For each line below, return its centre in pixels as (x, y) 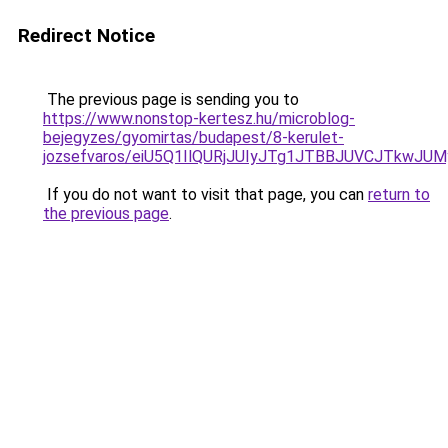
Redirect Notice (86, 35)
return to (399, 194)
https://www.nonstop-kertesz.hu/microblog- (199, 118)
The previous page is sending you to (171, 99)
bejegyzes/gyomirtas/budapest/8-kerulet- (193, 137)
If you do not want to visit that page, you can (205, 194)
